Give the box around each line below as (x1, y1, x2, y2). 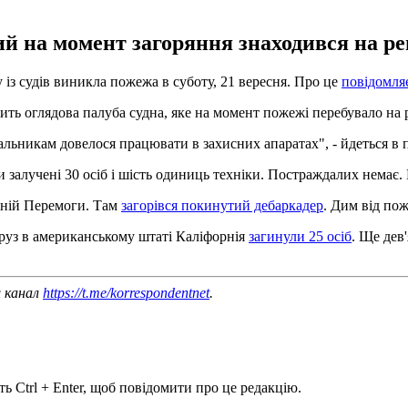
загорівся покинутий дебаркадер (121, 197, 323, 213)
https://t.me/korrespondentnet (43, 284, 209, 301)
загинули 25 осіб (249, 228, 352, 244)
